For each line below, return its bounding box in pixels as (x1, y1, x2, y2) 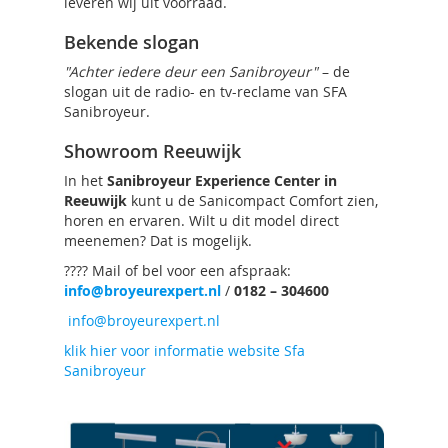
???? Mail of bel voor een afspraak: (64, 261, 291, 280)
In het (64, 171, 107, 190)
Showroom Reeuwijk (64, 139, 241, 163)
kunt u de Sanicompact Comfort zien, (127, 191, 378, 210)
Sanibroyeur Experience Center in (107, 171, 337, 190)
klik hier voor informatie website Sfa (64, 341, 305, 360)
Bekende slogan (64, 30, 199, 54)
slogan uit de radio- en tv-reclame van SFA (64, 82, 347, 101)
